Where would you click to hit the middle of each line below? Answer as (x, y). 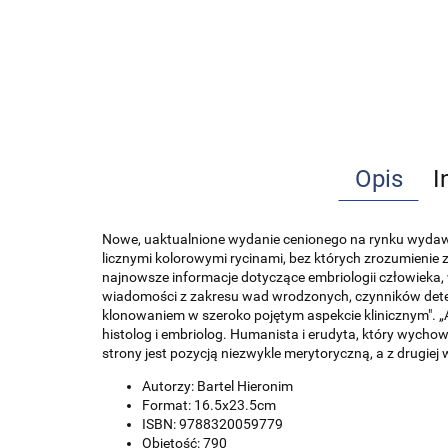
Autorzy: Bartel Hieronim (217, 386)
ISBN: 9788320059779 (212, 424)
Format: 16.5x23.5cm (209, 405)
